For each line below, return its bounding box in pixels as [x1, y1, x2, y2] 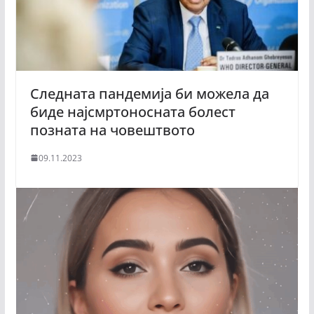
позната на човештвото [29, 120, 195, 139]
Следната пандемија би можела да [29, 83, 269, 103]
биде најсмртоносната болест [29, 102, 235, 121]
